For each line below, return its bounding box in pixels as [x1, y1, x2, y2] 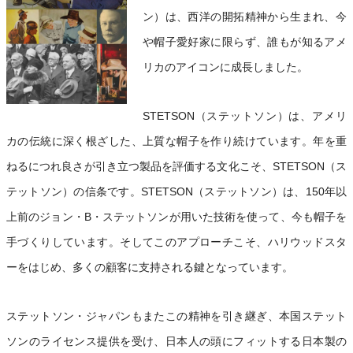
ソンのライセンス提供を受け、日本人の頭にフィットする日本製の [6, 335, 347, 347]
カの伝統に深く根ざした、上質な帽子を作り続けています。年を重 [6, 135, 347, 147]
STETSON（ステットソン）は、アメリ [142, 110, 347, 122]
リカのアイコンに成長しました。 [142, 61, 308, 73]
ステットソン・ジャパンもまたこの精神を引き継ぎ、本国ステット [6, 310, 347, 322]
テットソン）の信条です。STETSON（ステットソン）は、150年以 [6, 185, 347, 198]
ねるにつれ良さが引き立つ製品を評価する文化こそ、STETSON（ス [6, 160, 347, 173]
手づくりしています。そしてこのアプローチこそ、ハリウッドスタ [6, 236, 347, 248]
